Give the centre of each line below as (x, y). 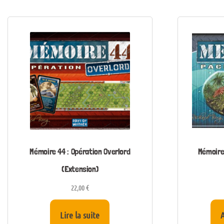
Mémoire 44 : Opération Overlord (80, 151)
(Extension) (80, 169)
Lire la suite (80, 215)
